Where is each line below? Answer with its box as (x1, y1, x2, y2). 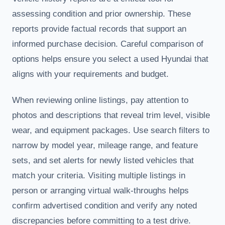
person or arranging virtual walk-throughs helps (12, 185, 189, 195)
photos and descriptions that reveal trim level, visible (12, 110, 210, 120)
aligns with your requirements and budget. (12, 69, 169, 79)
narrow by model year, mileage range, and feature (12, 140, 198, 150)
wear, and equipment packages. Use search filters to (12, 125, 209, 135)
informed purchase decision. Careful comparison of (12, 39, 203, 49)
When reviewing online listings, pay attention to (12, 95, 188, 105)
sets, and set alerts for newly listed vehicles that (12, 155, 194, 165)
